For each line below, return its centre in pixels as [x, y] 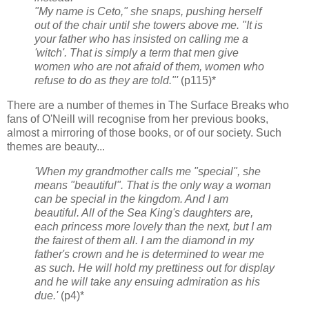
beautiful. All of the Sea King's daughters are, [144, 213]
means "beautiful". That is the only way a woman [153, 186]
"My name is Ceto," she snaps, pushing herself [148, 12]
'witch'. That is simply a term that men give [137, 53]
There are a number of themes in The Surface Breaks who [148, 106]
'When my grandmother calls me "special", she [148, 172]
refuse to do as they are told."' [106, 81]
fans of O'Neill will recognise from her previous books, [138, 119]
